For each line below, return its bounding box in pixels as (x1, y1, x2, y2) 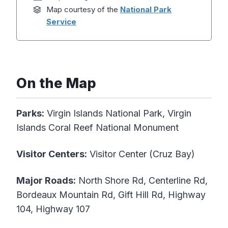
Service (46, 17, 76, 27)
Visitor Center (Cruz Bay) (87, 149, 195, 160)
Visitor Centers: (16, 149, 87, 160)
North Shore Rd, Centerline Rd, (76, 175, 208, 186)
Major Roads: (16, 175, 76, 186)
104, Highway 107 (16, 204, 90, 215)
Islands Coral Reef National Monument (16, 122, 179, 133)
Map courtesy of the (46, 5, 120, 15)
